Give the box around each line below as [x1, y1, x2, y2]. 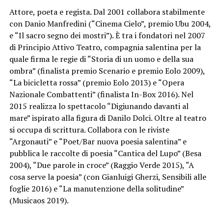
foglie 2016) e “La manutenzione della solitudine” [9, 183, 184, 194]
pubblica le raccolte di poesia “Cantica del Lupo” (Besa [9, 148, 201, 159]
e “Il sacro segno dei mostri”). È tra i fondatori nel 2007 [9, 30, 205, 41]
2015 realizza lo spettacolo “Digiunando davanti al [9, 101, 189, 112]
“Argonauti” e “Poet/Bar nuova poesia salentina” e [9, 136, 187, 147]
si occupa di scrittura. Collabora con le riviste [9, 124, 169, 136]
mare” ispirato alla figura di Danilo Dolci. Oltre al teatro [9, 112, 206, 124]
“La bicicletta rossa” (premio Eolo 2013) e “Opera [9, 77, 184, 88]
